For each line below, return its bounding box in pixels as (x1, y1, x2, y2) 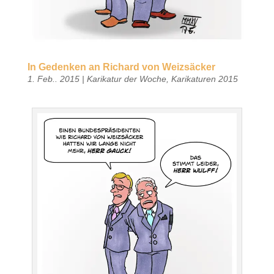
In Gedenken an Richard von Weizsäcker (27, 61, 215, 72)
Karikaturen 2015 (171, 73, 238, 84)
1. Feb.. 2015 (27, 73, 80, 84)
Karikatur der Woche (86, 73, 166, 84)
